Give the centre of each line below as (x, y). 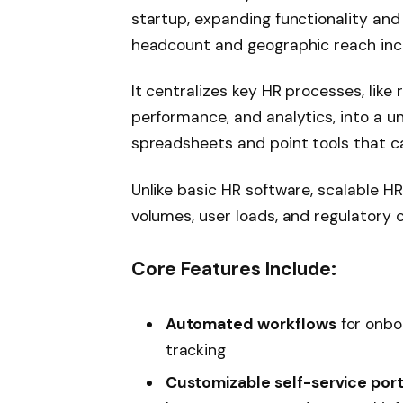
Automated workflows (251, 323)
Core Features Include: (233, 269)
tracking (196, 349)
